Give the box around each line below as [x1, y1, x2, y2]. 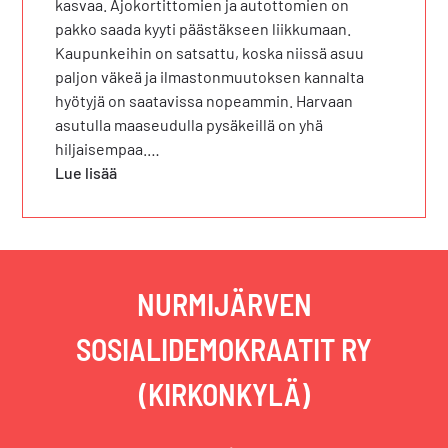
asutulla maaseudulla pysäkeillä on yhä [55, 114, 324, 134]
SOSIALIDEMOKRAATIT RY [76, 330, 372, 367]
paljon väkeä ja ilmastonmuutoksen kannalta [55, 66, 365, 86]
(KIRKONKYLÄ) [138, 375, 310, 412]
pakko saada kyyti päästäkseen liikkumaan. [55, 18, 352, 38]
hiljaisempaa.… [55, 138, 161, 158]
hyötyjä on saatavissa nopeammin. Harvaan [55, 90, 354, 110]
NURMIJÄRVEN [136, 285, 312, 322]
